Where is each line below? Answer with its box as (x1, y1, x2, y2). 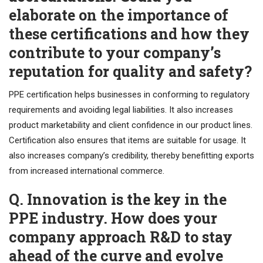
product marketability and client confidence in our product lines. (9, 120, 252, 131)
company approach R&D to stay (9, 227, 232, 247)
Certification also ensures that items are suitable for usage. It (9, 135, 246, 146)
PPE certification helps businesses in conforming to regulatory (9, 89, 249, 100)
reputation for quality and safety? (9, 62, 252, 82)
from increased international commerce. (9, 166, 164, 177)
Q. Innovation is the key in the (9, 190, 227, 210)
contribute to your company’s (9, 43, 221, 63)
